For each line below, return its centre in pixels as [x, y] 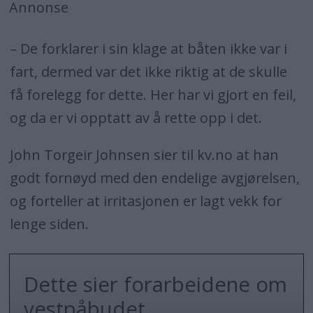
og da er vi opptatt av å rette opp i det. [136, 118]
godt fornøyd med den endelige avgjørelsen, [154, 177]
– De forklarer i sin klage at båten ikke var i [148, 49]
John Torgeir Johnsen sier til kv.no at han [144, 154]
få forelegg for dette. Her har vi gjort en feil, [153, 95]
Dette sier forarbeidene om [156, 284]
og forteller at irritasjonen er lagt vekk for [145, 201]
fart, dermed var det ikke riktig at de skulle [148, 72]
